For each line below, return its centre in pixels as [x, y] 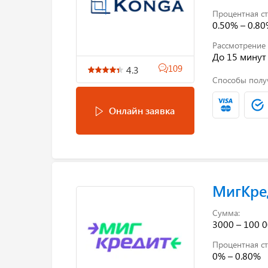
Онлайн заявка [141, 110]
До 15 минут [239, 56]
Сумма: [226, 212]
